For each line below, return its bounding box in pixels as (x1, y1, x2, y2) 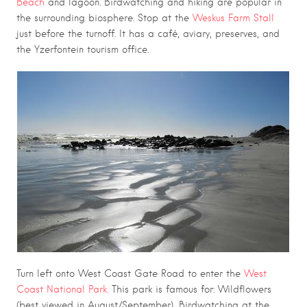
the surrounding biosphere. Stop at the (16, 12, 193, 24)
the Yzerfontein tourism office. (16, 44, 149, 56)
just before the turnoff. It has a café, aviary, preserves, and (16, 28, 280, 40)
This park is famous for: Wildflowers (108, 284, 271, 295)
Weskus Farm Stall (193, 12, 274, 24)
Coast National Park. (16, 284, 108, 295)
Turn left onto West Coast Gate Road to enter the (16, 268, 244, 280)
